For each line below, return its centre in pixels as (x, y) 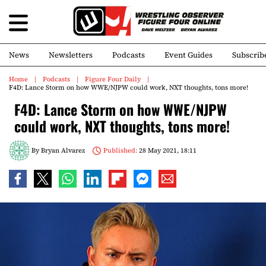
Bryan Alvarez (63, 150)
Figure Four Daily (113, 79)
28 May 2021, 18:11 (167, 150)
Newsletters (71, 55)
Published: (120, 150)
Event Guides (189, 55)
